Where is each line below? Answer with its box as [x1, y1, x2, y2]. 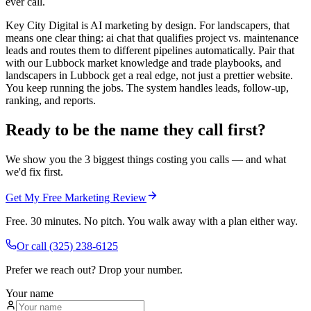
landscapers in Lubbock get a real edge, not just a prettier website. [6, 69, 293, 82]
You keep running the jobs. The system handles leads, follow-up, [6, 82, 289, 94]
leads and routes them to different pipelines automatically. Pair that [6, 44, 294, 57]
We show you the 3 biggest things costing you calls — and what [6, 153, 286, 165]
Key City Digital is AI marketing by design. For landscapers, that [6, 19, 289, 32]
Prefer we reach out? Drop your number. [6, 263, 183, 276]
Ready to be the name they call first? [6, 120, 266, 139]
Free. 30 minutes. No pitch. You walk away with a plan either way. [6, 215, 298, 227]
